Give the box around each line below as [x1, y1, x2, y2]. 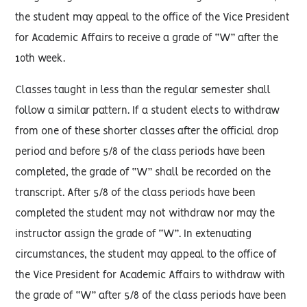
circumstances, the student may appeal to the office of [15, 250, 278, 260]
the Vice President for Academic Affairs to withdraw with [15, 271, 286, 280]
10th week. [15, 54, 66, 64]
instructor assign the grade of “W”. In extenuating [15, 230, 252, 239]
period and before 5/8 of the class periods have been [15, 147, 266, 157]
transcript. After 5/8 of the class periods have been [15, 188, 256, 198]
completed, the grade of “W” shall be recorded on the [15, 168, 271, 177]
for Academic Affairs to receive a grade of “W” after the [15, 34, 279, 43]
